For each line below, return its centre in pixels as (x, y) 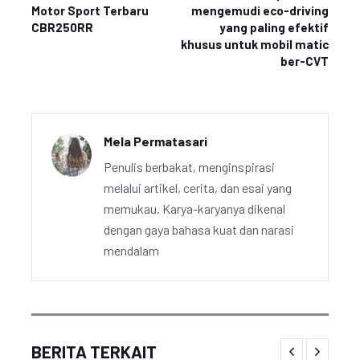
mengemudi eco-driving (260, 10)
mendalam (131, 250)
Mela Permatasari (155, 141)
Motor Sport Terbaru (90, 10)
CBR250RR (62, 27)
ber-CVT (305, 61)
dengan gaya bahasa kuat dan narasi (199, 229)
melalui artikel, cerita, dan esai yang (198, 188)
